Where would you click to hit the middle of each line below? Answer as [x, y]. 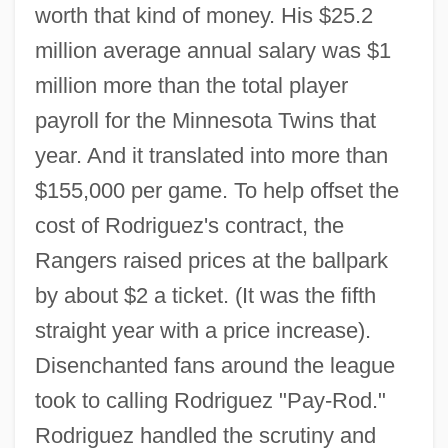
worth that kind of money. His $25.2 [203, 15]
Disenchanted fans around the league [214, 365]
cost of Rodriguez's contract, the [189, 225]
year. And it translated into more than [211, 155]
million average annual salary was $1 [212, 50]
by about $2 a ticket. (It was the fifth [205, 295]
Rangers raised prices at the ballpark [211, 260]
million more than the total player [191, 85]
